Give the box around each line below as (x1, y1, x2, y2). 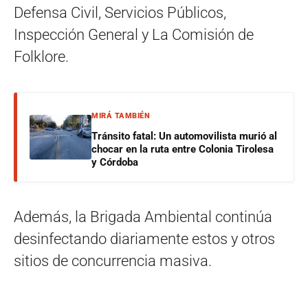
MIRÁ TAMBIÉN (91, 111, 150, 120)
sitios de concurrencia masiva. (14, 252, 212, 269)
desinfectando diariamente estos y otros (14, 230, 275, 247)
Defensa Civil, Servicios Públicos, (14, 3, 226, 21)
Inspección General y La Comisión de (14, 25, 254, 43)
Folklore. (14, 47, 69, 65)
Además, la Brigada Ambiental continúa (14, 208, 272, 225)
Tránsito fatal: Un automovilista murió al (91, 129, 277, 142)
